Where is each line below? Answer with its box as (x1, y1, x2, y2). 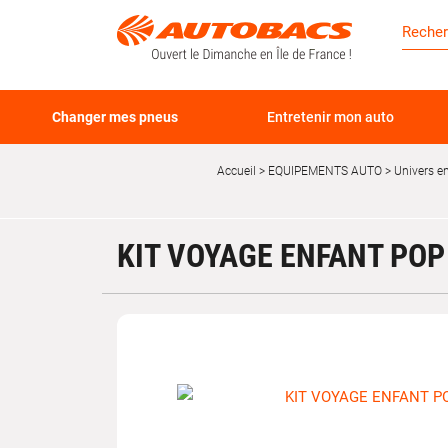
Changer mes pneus (52, 109, 179, 125)
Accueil (217, 164, 256, 178)
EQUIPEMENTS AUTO (265, 164, 382, 178)
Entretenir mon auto (266, 109, 394, 125)
